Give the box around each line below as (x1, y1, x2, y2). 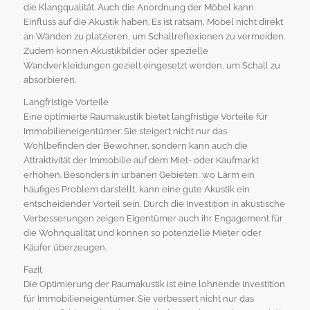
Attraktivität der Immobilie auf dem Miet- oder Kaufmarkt (23, 154, 259, 165)
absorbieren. (23, 74, 76, 85)
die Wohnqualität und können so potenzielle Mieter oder (23, 227, 262, 238)
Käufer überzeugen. (23, 241, 107, 253)
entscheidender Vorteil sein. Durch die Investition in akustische (23, 198, 285, 209)
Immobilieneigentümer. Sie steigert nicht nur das (23, 125, 227, 136)
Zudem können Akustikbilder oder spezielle (23, 45, 208, 56)
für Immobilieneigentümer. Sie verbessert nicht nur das (23, 293, 254, 304)
